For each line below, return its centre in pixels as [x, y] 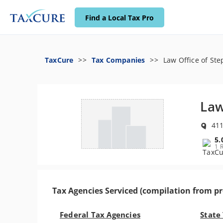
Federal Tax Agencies [100, 215]
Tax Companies [118, 60]
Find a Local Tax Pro [119, 18]
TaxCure [59, 60]
